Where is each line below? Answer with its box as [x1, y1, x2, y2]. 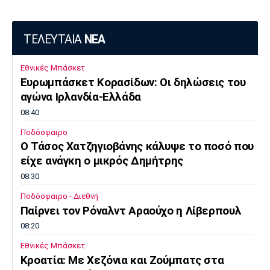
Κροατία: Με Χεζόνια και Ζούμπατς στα [20, 253, 224, 267]
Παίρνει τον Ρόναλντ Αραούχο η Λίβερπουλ [20, 204, 242, 218]
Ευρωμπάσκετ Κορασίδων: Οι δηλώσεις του [20, 76, 246, 90]
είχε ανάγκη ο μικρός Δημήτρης [20, 154, 183, 168]
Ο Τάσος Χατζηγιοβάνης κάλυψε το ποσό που [20, 140, 254, 154]
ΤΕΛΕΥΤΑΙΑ [24, 32, 84, 46]
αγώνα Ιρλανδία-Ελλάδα [20, 90, 141, 104]
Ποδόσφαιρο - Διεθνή [20, 191, 98, 201]
